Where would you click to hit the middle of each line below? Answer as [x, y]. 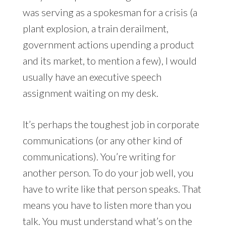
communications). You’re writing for [99, 156]
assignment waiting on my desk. [90, 93]
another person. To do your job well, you [108, 172]
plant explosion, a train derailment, [95, 28]
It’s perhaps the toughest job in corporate [111, 124]
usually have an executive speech [92, 76]
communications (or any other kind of [102, 140]
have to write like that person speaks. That [112, 188]
